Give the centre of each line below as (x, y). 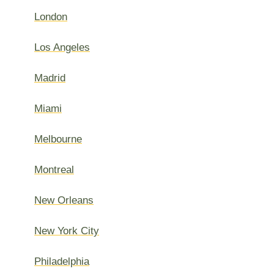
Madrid (50, 78)
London (51, 17)
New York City (67, 231)
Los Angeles (62, 47)
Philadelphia (62, 261)
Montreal (54, 170)
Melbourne (58, 139)
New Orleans (64, 200)
